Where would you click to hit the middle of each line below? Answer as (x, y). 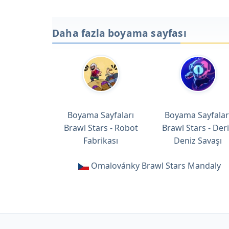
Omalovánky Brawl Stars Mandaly (156, 165)
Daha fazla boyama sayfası (119, 33)
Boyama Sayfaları (101, 115)
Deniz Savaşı (198, 140)
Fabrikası (101, 140)
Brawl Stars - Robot (101, 128)
